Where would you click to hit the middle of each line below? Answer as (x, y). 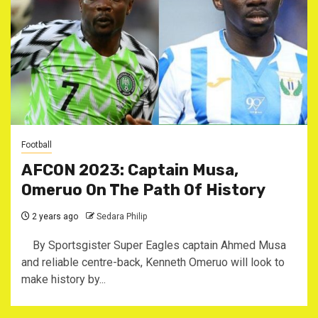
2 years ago (54, 216)
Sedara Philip (122, 216)
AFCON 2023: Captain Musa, (130, 170)
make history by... (64, 279)
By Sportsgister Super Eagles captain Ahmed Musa (154, 245)
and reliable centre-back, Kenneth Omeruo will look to (153, 262)
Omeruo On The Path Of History (143, 190)
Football (37, 145)
